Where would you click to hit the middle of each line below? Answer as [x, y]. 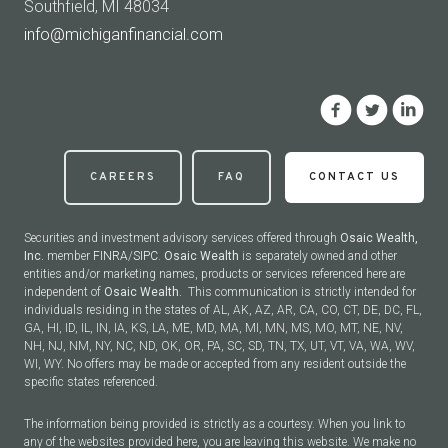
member [68, 256]
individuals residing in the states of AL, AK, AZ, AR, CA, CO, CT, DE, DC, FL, [223, 310]
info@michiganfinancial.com [123, 35]
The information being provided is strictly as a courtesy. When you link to [214, 424]
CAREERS [123, 177]
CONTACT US [354, 177]
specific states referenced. [91, 382]
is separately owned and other [319, 256]
